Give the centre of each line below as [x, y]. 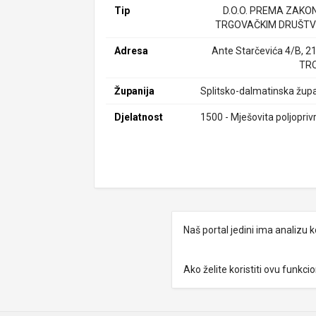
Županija [135, 91]
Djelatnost [139, 117]
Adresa [132, 51]
